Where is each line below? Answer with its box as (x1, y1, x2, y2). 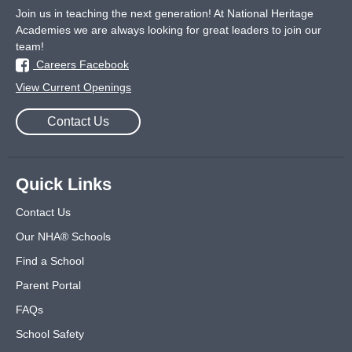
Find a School (16, 255, 84, 267)
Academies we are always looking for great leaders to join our (16, 24, 321, 36)
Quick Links (16, 174, 112, 194)
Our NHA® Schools (16, 230, 111, 243)
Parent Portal (16, 279, 81, 291)
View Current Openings (16, 81, 131, 93)
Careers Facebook (33, 58, 129, 71)
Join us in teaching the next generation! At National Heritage (16, 7, 313, 20)
